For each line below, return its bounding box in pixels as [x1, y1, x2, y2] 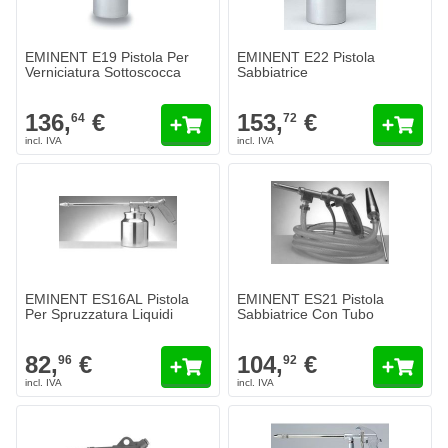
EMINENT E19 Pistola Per [25, 49, 189, 65]
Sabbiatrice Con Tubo [237, 306, 374, 322]
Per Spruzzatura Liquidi [25, 306, 173, 322]
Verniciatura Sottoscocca [25, 64, 181, 80]
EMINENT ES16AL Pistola [25, 291, 189, 307]
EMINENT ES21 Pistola [237, 291, 384, 307]
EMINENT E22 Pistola [237, 49, 375, 65]
